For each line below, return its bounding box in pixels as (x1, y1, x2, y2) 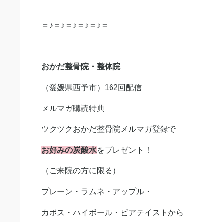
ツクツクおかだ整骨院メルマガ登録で (41, 125, 176, 133)
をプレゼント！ (97, 146, 152, 154)
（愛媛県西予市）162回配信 (41, 83, 142, 92)
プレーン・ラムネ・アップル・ (41, 187, 152, 196)
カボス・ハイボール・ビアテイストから (41, 208, 184, 217)
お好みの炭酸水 (41, 146, 97, 154)
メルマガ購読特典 (41, 104, 105, 112)
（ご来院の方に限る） (41, 166, 120, 175)
